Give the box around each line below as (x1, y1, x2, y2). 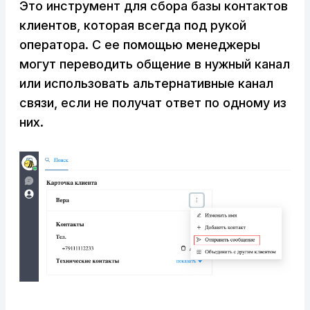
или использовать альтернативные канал (19, 75, 273, 91)
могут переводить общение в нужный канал (19, 56, 290, 71)
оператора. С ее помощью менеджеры (19, 37, 260, 52)
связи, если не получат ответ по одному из (19, 95, 286, 110)
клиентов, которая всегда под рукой (19, 17, 246, 33)
